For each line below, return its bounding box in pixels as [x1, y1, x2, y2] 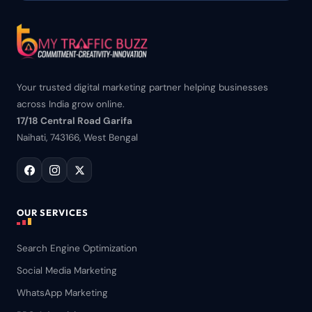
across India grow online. [17, 98, 125, 110]
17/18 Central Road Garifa [17, 115, 132, 127]
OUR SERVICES [17, 207, 89, 218]
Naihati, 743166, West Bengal [17, 132, 138, 143]
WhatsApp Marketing [17, 287, 108, 299]
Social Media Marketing [17, 265, 117, 276]
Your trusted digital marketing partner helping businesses [17, 81, 268, 93]
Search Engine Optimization [17, 242, 137, 254]
